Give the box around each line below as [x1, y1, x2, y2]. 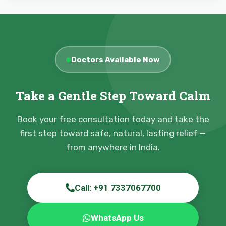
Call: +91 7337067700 [74, 183, 161, 193]
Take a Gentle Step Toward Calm [16, 88, 210, 104]
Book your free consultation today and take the [17, 114, 209, 125]
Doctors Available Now [71, 55, 160, 65]
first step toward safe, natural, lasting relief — [20, 128, 206, 139]
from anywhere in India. [66, 142, 160, 153]
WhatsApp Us [90, 213, 144, 223]
